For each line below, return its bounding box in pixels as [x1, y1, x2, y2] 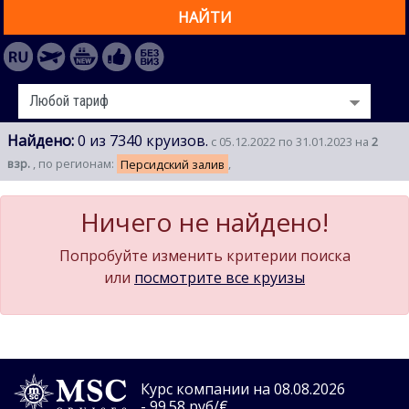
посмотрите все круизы [134, 267, 305, 288]
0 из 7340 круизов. [74, 131, 208, 152]
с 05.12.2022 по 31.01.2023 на [208, 133, 372, 151]
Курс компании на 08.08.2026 [141, 379, 346, 400]
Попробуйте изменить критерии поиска [58, 246, 351, 267]
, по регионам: [33, 155, 117, 173]
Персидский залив [121, 155, 225, 173]
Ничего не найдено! [80, 204, 329, 240]
